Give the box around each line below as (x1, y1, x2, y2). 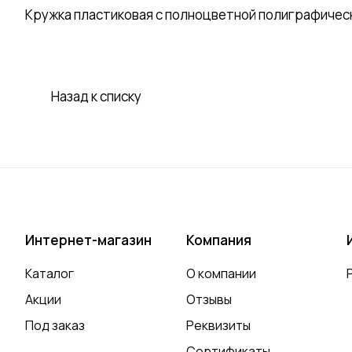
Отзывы (185, 291, 232, 309)
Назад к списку (51, 87, 141, 106)
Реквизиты (185, 317, 251, 335)
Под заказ (25, 317, 85, 335)
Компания (185, 231, 251, 250)
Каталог (25, 265, 74, 283)
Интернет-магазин (25, 231, 152, 250)
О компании (185, 265, 256, 283)
